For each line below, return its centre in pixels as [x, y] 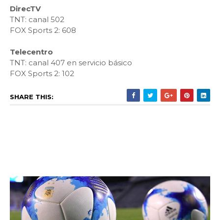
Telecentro [31, 52]
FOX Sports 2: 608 [43, 30]
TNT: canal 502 [37, 20]
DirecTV [25, 9]
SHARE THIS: [32, 97]
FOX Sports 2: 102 [42, 74]
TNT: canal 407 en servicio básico [71, 63]
